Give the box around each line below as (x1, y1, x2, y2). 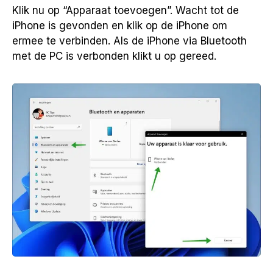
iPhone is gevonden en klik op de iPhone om (12, 19, 227, 32)
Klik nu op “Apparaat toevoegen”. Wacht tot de (12, 4, 239, 16)
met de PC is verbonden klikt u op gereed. (12, 49, 216, 62)
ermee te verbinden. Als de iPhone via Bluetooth (12, 34, 247, 47)
